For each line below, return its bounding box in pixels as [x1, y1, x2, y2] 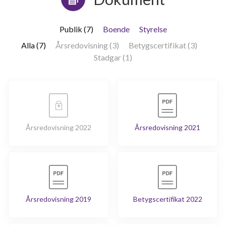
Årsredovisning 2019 [26, 194, 91, 203]
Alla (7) [21, 40, 46, 50]
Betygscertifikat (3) [128, 40, 197, 50]
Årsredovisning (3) [55, 40, 119, 50]
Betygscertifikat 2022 [133, 194, 202, 203]
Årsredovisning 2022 [26, 123, 91, 132]
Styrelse [139, 24, 167, 34]
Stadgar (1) [94, 52, 132, 62]
